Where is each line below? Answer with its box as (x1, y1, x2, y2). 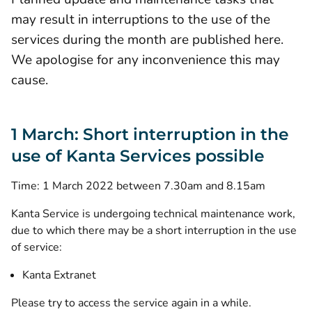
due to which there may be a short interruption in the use (11, 223, 297, 238)
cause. (11, 70, 48, 89)
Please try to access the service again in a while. (11, 295, 251, 311)
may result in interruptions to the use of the (11, 10, 270, 29)
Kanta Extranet (22, 267, 96, 283)
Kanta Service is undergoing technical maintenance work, (11, 206, 295, 221)
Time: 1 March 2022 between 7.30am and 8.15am (11, 178, 265, 194)
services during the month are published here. (11, 30, 283, 49)
